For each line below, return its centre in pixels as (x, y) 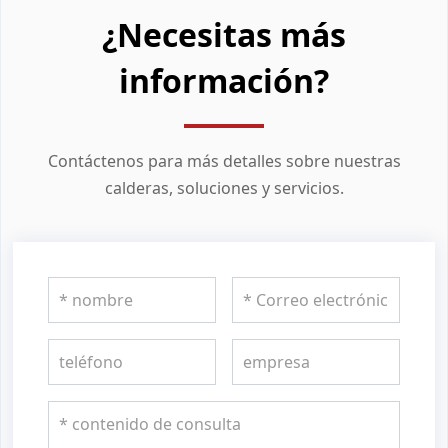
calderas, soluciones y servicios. (224, 187)
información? (224, 80)
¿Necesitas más (224, 34)
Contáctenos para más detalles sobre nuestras (224, 160)
